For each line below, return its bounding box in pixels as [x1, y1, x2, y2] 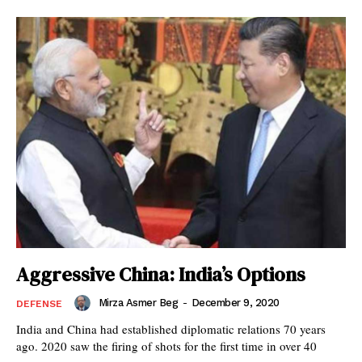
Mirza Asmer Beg [98, 296, 178, 309]
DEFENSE [16, 297, 62, 309]
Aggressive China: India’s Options [16, 260, 305, 288]
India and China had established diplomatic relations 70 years [16, 320, 326, 337]
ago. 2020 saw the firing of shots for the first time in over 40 [16, 337, 317, 354]
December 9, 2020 [191, 296, 280, 309]
